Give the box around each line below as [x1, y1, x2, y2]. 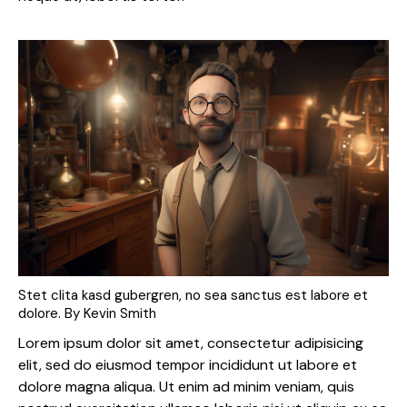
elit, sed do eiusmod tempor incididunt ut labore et [18, 355, 357, 375]
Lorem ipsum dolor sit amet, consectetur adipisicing [18, 333, 363, 353]
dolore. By [18, 303, 84, 323]
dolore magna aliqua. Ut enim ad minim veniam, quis [18, 377, 354, 397]
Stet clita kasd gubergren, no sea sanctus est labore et [18, 285, 368, 304]
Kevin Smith [84, 303, 156, 323]
